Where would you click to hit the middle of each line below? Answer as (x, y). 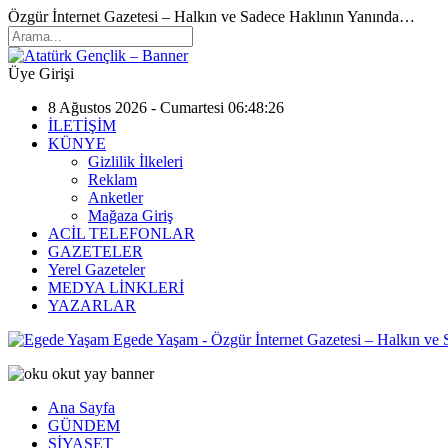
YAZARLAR (92, 305)
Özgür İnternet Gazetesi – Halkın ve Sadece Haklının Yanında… (211, 16)
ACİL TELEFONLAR (121, 233)
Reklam (112, 179)
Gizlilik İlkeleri (135, 161)
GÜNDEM (84, 425)
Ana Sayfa (81, 407)
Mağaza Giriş (130, 215)
